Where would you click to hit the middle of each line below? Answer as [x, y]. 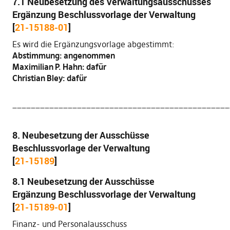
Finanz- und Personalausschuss [69, 224]
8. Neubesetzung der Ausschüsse [81, 135]
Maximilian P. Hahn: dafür [59, 67]
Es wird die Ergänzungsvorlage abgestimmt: [93, 44]
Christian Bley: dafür [49, 78]
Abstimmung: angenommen [63, 55]
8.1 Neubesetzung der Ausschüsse [83, 181]
